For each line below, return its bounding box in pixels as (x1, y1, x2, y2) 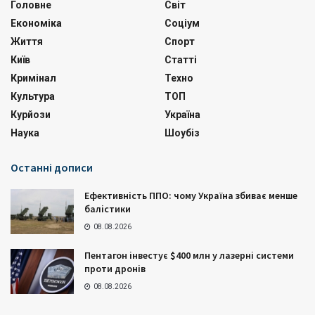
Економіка (11, 17, 62, 29)
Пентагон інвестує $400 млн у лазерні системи (84, 248, 294, 262)
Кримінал (11, 72, 56, 84)
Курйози (11, 108, 51, 120)
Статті (165, 53, 197, 65)
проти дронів (84, 262, 146, 275)
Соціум (165, 17, 200, 29)
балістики (84, 202, 131, 215)
